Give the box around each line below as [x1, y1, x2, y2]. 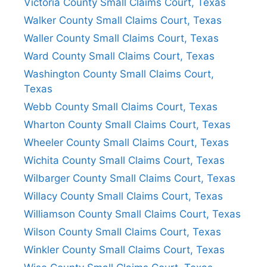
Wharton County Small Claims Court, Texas [24, 118, 231, 131]
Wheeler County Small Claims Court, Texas [24, 136, 229, 148]
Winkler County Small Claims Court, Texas [24, 243, 225, 256]
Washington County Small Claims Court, [24, 67, 214, 80]
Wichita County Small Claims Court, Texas [24, 154, 225, 166]
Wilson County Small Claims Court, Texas [24, 225, 221, 238]
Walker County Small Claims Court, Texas [24, 14, 222, 26]
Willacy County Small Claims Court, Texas [24, 190, 223, 202]
